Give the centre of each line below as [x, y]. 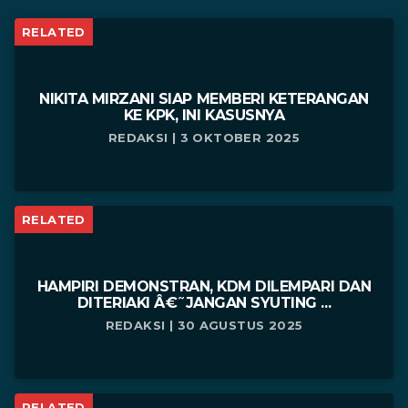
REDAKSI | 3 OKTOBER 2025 [204, 138]
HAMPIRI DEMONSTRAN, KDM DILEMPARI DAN [204, 287]
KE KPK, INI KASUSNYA [204, 116]
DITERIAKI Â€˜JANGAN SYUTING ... [204, 303]
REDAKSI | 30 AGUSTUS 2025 [204, 326]
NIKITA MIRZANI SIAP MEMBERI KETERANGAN [204, 99]
